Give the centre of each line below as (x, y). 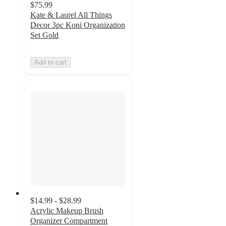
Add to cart (50, 63)
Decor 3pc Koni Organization (78, 25)
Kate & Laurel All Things (71, 15)
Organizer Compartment (69, 220)
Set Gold (44, 35)
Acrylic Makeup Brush (67, 210)
